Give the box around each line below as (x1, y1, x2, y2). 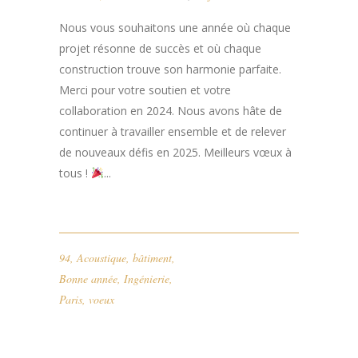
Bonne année (59, 270, 117, 286)
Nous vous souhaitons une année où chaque (59, 19, 291, 35)
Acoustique (77, 249, 126, 265)
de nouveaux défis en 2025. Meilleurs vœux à (59, 144, 292, 160)
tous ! (59, 165, 91, 181)
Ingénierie (124, 270, 169, 286)
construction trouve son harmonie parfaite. (59, 61, 281, 77)
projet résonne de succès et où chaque (59, 40, 261, 56)
